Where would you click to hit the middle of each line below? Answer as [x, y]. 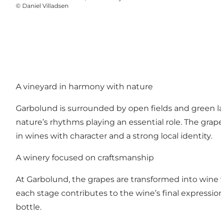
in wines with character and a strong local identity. [114, 136]
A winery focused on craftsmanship [85, 157]
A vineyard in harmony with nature [84, 86]
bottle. [29, 207]
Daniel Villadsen [45, 6]
